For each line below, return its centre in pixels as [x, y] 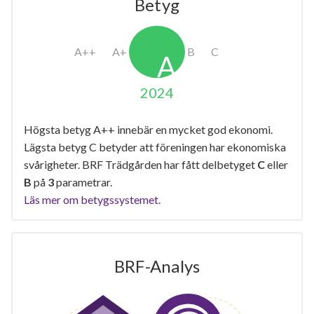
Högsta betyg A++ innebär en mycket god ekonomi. [148, 129]
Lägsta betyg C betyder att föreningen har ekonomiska [155, 146]
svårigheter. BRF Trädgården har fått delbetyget [141, 164]
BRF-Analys [157, 266]
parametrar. [83, 182]
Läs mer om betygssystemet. [92, 199]
